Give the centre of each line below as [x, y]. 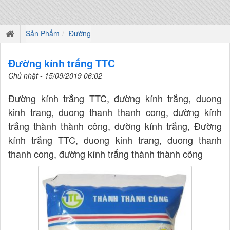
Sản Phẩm [43, 33]
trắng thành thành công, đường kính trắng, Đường [115, 126]
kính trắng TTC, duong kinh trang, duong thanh [115, 140]
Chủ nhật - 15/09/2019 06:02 [55, 75]
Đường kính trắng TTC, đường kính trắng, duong [115, 98]
